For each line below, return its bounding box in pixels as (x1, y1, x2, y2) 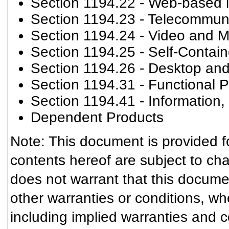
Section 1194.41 (31, 93, 135, 109)
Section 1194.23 (31, 11, 135, 27)
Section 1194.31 (31, 77, 135, 93)
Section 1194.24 (31, 28, 135, 43)
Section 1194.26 (31, 60, 135, 76)
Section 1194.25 (31, 44, 135, 60)
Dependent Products (31, 109, 164, 125)
